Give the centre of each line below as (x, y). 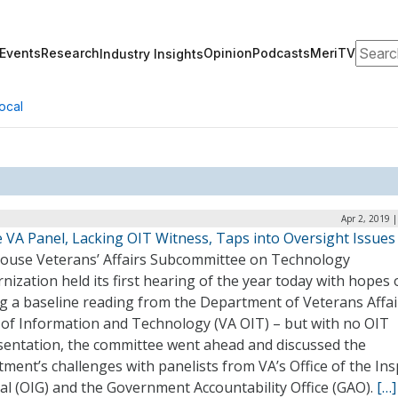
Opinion (228, 53)
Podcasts (281, 53)
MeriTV (333, 53)
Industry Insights (151, 53)
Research (70, 53)
